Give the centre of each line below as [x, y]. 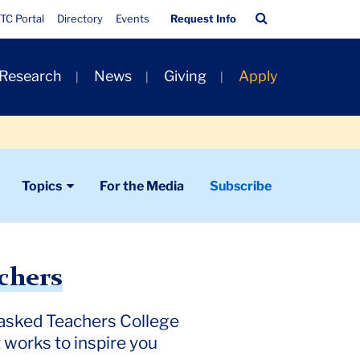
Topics [42, 186]
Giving [186, 76]
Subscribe [241, 186]
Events [133, 18]
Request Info [204, 18]
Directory [80, 18]
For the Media [142, 186]
